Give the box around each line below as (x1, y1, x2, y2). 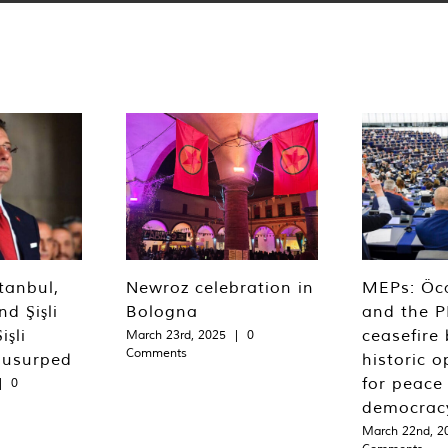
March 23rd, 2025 (126, 327, 226, 343)
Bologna (126, 301, 198, 322)
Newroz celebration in (126, 277, 314, 298)
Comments (126, 345, 187, 361)
